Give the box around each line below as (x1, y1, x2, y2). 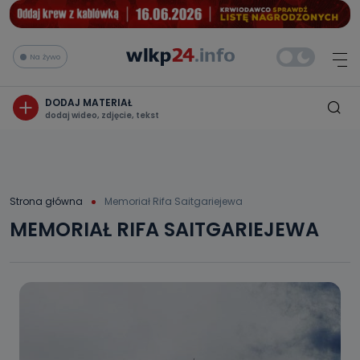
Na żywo (30, 51, 60, 62)
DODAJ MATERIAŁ (45, 95, 133, 109)
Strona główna (10, 194, 83, 208)
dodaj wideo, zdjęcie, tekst (45, 108, 159, 121)
